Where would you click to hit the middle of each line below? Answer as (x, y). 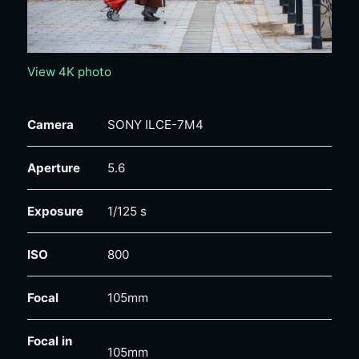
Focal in (49, 341)
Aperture (53, 167)
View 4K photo (69, 71)
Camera (50, 124)
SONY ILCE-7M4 (155, 124)
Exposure (55, 211)
